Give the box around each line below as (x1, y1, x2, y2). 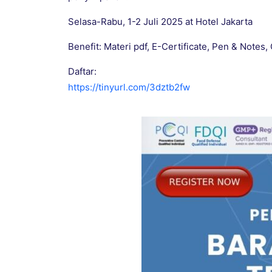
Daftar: (68, 66, 97, 78)
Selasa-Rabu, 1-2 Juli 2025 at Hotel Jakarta (68, 16, 253, 28)
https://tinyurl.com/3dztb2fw (68, 81, 190, 93)
